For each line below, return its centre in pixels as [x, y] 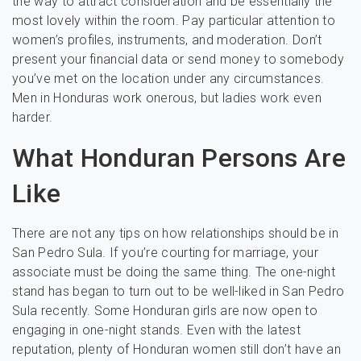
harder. [33, 117]
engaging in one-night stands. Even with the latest [157, 330]
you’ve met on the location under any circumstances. [168, 79]
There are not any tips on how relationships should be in [175, 233]
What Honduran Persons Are [179, 158]
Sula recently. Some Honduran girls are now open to [165, 311]
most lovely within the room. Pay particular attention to [174, 21]
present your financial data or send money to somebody [178, 59]
